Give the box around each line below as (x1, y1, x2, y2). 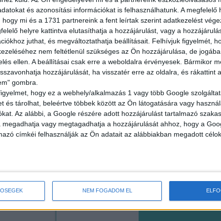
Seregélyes (162, 133, 209, 143)
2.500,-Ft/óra (162, 35, 214, 44)
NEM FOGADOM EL (82, 187, 132, 193)
